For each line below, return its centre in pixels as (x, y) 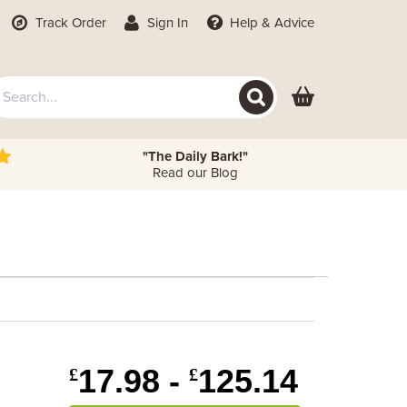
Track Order (69, 23)
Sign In (166, 23)
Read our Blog (195, 173)
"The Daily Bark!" (195, 156)
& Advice (286, 23)
